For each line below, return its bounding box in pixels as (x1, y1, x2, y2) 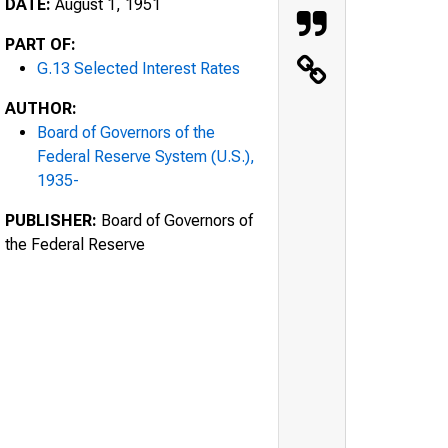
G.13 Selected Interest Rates (37, 58, 240, 78)
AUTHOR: (5, 98, 77, 118)
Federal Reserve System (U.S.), (37, 146, 255, 166)
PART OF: (5, 34, 76, 54)
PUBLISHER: (5, 210, 97, 230)
